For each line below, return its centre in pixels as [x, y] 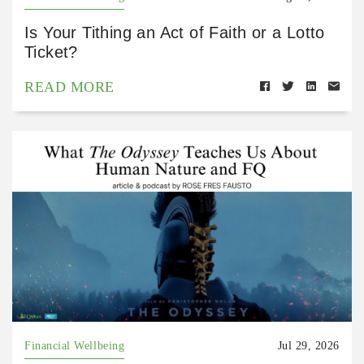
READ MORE [69, 87]
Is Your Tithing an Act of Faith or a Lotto [175, 33]
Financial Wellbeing [75, 346]
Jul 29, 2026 [308, 346]
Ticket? [51, 52]
